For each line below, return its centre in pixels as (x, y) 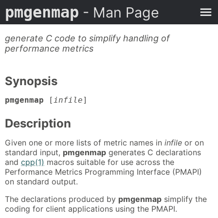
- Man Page (119, 12)
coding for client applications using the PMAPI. (91, 209)
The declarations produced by (62, 199)
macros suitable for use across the (109, 162)
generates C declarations (154, 152)
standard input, (34, 152)
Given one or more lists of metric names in (85, 142)
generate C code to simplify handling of (87, 38)
